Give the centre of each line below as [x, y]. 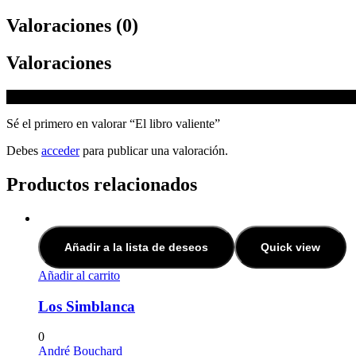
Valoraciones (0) [72, 26]
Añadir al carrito [79, 275]
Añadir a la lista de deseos [136, 247]
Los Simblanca [87, 306]
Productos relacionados [102, 185]
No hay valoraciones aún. [70, 97]
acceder [60, 151]
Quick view [290, 247]
